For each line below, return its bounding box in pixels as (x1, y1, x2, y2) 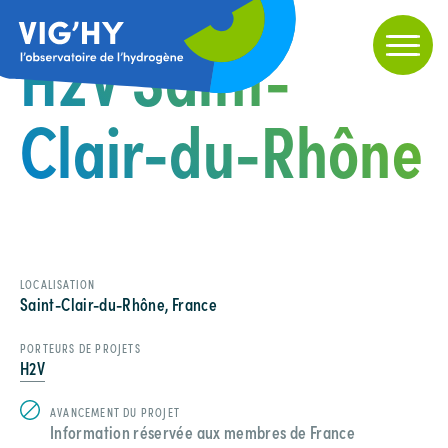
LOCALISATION (20, 275, 96, 292)
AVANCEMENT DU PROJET (50, 403, 180, 420)
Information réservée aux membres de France (50, 418, 356, 444)
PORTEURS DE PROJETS (20, 339, 141, 356)
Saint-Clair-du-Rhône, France (20, 290, 218, 316)
